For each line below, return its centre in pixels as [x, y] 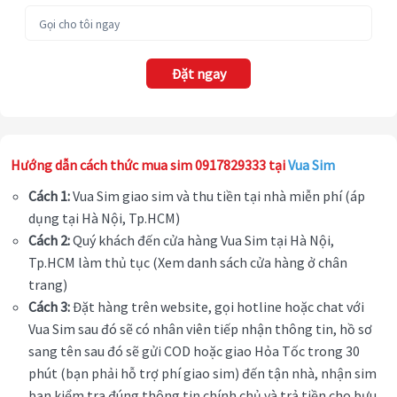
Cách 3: [49, 307]
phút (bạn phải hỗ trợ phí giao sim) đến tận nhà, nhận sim [202, 374]
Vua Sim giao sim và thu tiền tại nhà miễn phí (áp [218, 196]
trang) [48, 285]
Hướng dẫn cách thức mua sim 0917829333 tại [149, 165]
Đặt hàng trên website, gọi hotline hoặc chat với [217, 307]
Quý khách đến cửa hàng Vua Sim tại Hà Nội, [202, 241]
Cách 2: [49, 241]
